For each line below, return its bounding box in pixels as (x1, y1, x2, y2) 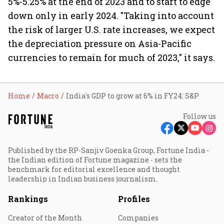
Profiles (118, 193, 150, 204)
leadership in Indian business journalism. (8, 174, 157, 183)
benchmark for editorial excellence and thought (8, 164, 180, 174)
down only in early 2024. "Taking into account (8, 9, 214, 21)
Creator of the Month (8, 213, 82, 222)
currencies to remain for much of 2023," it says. (8, 51, 215, 63)
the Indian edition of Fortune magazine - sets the (8, 155, 182, 164)
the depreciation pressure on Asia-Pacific (8, 37, 191, 49)
